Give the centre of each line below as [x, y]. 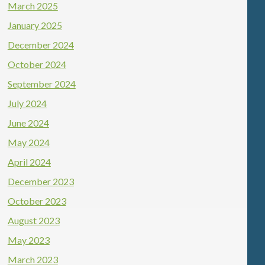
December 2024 [41, 45]
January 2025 [35, 25]
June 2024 [28, 123]
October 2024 [37, 64]
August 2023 [33, 220]
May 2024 [28, 142]
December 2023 [41, 181]
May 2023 [28, 240]
